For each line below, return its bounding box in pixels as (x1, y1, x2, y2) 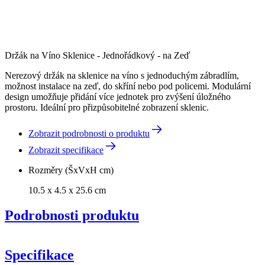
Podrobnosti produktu (5, 207, 139, 223)
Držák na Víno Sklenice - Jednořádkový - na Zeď (5, 50, 190, 60)
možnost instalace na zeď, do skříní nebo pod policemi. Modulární (5, 80, 251, 91)
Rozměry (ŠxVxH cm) (28, 164, 114, 175)
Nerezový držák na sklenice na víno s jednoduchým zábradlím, (5, 70, 239, 80)
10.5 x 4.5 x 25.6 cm (28, 185, 106, 195)
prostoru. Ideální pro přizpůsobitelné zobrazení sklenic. (5, 102, 209, 112)
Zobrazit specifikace (28, 144, 104, 155)
